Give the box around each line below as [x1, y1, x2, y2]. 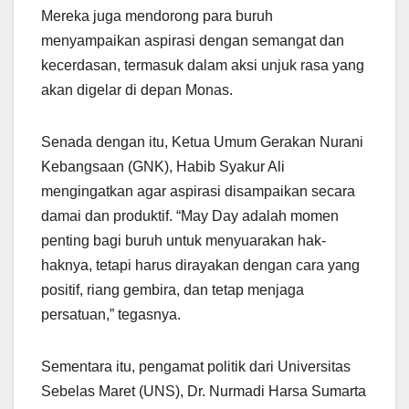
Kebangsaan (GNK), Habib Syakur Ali [41, 158, 285, 174]
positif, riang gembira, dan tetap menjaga [41, 281, 304, 298]
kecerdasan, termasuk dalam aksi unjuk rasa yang [41, 57, 364, 73]
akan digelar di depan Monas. [41, 81, 233, 98]
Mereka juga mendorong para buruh [41, 7, 273, 24]
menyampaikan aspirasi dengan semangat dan [41, 32, 344, 48]
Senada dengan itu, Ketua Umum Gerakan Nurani [41, 133, 363, 150]
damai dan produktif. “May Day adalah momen [41, 207, 339, 224]
